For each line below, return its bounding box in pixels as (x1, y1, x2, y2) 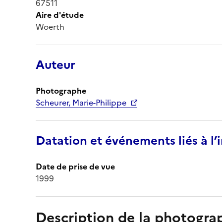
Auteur (36, 55, 75, 74)
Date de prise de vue (36, 160, 115, 172)
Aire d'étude (36, 8, 84, 21)
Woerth (36, 20, 64, 33)
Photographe (36, 84, 86, 97)
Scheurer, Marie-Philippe (36, 96, 126, 109)
